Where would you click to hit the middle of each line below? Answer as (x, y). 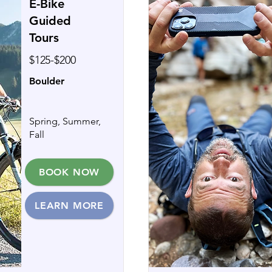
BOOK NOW (69, 172)
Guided (50, 21)
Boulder (47, 81)
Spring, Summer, (65, 121)
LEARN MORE (69, 206)
